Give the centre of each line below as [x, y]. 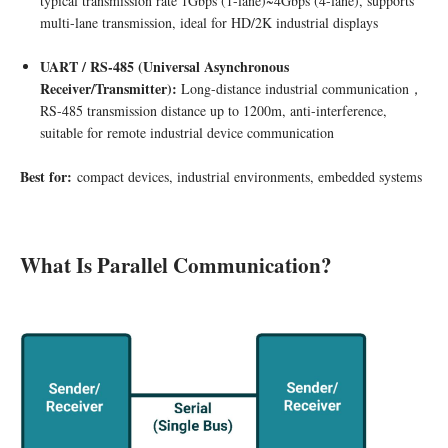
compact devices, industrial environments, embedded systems [247, 177]
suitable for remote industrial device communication [187, 133]
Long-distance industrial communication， [302, 89]
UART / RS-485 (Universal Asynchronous [164, 67]
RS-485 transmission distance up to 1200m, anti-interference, [213, 111]
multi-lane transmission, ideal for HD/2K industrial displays [209, 23]
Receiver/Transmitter [103, 89]
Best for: [46, 177]
